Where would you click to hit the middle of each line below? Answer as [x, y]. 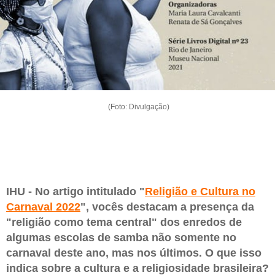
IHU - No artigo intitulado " [76, 192]
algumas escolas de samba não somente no [121, 238]
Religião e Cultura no [200, 192]
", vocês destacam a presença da [167, 207]
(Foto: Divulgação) [137, 107]
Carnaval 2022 [43, 207]
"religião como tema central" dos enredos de [124, 223]
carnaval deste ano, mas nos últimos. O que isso [134, 253]
